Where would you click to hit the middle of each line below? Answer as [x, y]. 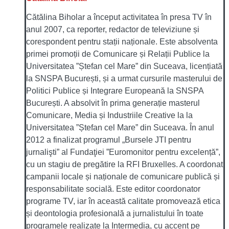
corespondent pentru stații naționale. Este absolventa [122, 41]
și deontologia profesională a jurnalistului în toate [115, 213]
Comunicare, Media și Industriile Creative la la [109, 115]
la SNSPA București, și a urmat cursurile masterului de [124, 78]
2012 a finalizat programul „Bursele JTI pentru [109, 140]
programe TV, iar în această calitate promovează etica [123, 201]
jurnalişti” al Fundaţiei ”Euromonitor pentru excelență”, [123, 152]
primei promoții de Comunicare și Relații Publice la [118, 54]
